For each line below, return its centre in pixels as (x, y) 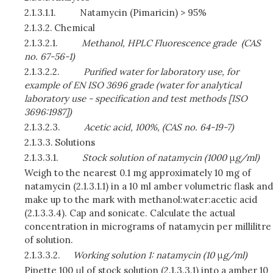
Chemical (74, 28)
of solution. (49, 240)
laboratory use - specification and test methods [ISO (136, 98)
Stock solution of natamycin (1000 (155, 158)
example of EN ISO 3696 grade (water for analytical (133, 85)
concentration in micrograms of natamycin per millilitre (148, 226)
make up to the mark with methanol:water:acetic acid (141, 200)
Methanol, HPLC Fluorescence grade (159, 43)
